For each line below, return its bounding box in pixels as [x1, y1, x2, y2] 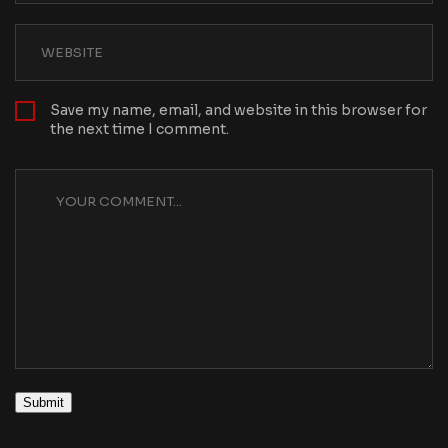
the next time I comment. [50, 120, 229, 138]
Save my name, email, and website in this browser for [50, 101, 427, 119]
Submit [23, 395, 64, 410]
